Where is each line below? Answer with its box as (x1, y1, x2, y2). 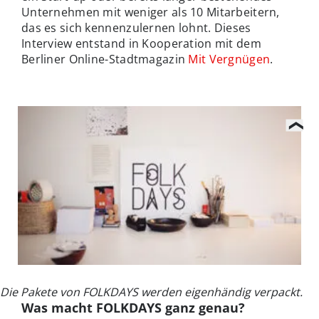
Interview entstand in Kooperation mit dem (21, 35, 261, 51)
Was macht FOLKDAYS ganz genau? (21, 298, 245, 316)
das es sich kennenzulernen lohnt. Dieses (21, 19, 251, 36)
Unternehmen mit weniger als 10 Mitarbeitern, (21, 4, 280, 20)
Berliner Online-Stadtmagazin (21, 51, 189, 67)
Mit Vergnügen (188, 51, 271, 67)
